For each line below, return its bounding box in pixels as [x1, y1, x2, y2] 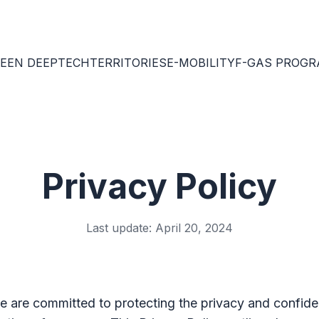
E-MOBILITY [167, 56, 235, 70]
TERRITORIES [90, 56, 167, 70]
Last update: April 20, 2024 [86, 221, 233, 235]
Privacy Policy [42, 165, 277, 207]
